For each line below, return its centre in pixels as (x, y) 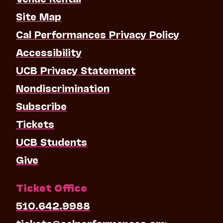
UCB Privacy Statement (75, 70)
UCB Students (51, 142)
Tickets (35, 124)
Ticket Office (51, 187)
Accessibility (49, 52)
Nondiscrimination (62, 88)
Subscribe (41, 106)
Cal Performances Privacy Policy (97, 34)
